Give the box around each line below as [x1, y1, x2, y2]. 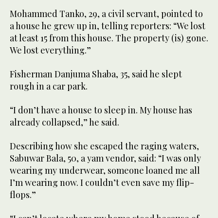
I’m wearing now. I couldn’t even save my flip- [10, 176, 194, 188]
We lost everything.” [10, 44, 91, 56]
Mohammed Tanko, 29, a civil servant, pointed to [10, 7, 203, 19]
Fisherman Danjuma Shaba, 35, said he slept [10, 68, 182, 80]
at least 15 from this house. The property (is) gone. [10, 32, 208, 44]
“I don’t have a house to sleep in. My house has [10, 104, 192, 116]
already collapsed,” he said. [10, 116, 119, 128]
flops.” [10, 188, 36, 200]
